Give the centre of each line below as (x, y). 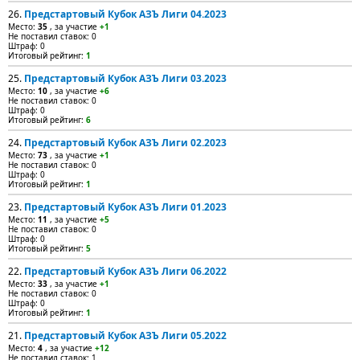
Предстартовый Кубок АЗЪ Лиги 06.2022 (125, 271)
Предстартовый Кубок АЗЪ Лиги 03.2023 (125, 78)
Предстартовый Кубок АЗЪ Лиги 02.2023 (125, 143)
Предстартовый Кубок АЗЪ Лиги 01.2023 (125, 207)
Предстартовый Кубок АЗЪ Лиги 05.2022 (125, 335)
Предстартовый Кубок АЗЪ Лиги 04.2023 (125, 14)
